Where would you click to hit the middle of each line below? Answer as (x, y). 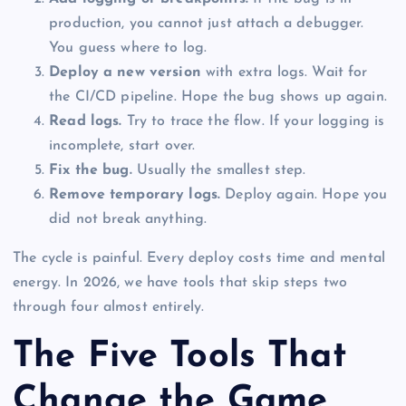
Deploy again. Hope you (304, 194)
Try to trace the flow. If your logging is (253, 121)
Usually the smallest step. (219, 170)
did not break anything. (128, 219)
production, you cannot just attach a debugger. (207, 23)
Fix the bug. (91, 170)
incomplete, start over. (122, 145)
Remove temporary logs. (135, 194)
